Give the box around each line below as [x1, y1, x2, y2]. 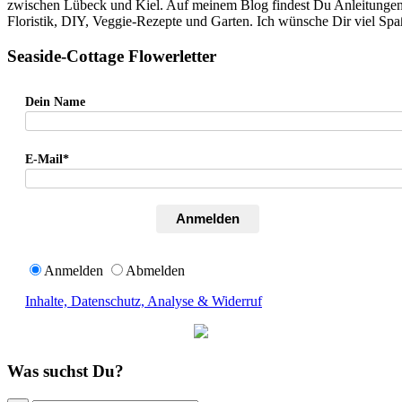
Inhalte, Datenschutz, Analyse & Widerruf [25, 293, 262, 310]
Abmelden [126, 263, 185, 279]
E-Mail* [25, 153, 69, 167]
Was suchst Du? [7, 361, 124, 380]
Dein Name [25, 95, 85, 109]
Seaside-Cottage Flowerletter [7, 46, 216, 66]
